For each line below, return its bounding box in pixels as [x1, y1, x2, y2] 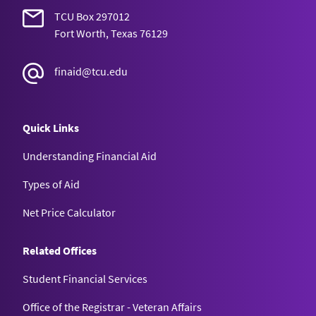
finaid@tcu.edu [54, 63, 128, 78]
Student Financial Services [23, 271, 147, 286]
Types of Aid [23, 176, 80, 191]
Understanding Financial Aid [23, 148, 157, 163]
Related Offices [23, 243, 97, 257]
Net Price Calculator [23, 205, 116, 219]
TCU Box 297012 [54, 8, 130, 23]
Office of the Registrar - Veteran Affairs [23, 299, 202, 314]
